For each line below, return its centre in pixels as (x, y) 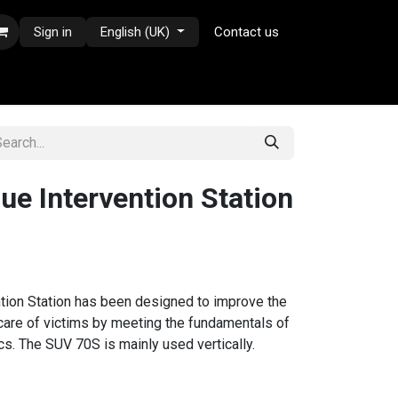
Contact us (247, 32)
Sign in (53, 32)
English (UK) (135, 32)
